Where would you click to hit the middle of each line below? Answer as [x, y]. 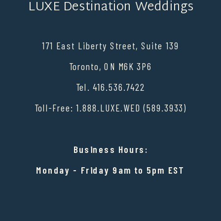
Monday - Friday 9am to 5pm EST [110, 170]
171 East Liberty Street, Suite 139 [110, 46]
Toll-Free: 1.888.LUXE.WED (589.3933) [110, 108]
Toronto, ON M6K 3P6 [110, 67]
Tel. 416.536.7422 [110, 87]
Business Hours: [110, 149]
